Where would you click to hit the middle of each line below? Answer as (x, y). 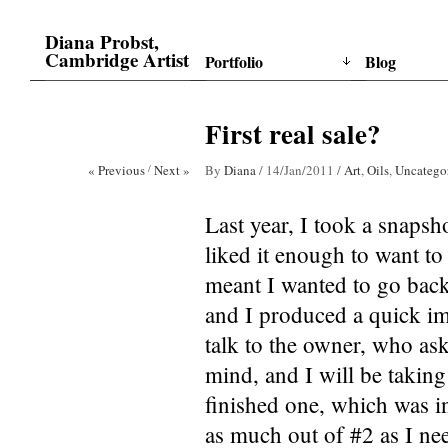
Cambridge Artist (117, 59)
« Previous (116, 170)
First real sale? (293, 133)
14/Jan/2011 (300, 170)
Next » (172, 170)
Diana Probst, (102, 41)
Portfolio (234, 61)
